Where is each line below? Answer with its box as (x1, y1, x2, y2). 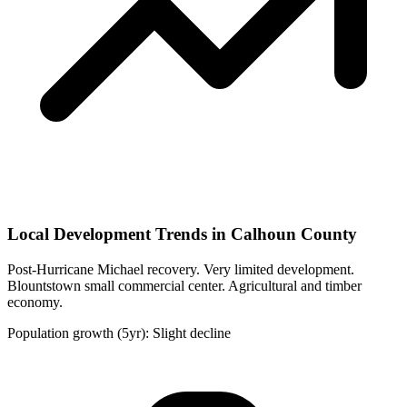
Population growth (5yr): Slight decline (7, 325, 231, 342)
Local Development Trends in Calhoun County (7, 224, 357, 244)
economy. (7, 294, 63, 311)
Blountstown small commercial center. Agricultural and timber (7, 278, 362, 294)
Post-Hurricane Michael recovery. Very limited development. (7, 262, 354, 278)
